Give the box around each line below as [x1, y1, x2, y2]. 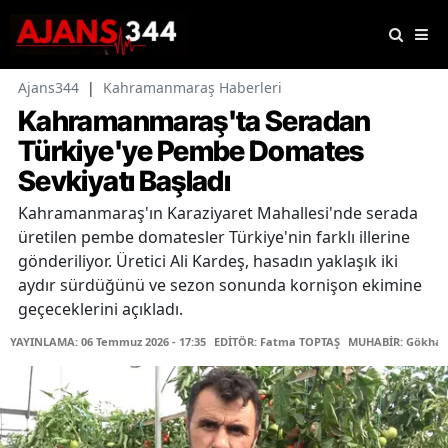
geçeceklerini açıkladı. [18, 298, 183, 321]
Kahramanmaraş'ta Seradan [18, 104, 371, 139]
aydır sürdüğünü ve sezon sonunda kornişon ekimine [18, 274, 422, 297]
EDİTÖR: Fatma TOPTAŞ [214, 334, 340, 350]
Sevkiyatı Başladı [18, 164, 231, 199]
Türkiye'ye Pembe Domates [18, 134, 364, 169]
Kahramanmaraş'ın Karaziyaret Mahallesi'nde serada [18, 202, 418, 225]
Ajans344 [18, 78, 79, 98]
